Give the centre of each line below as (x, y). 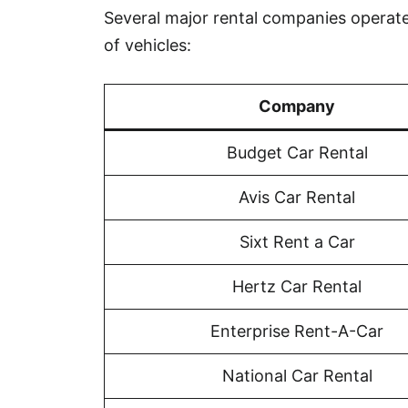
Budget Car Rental (297, 152)
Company (297, 106)
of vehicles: (148, 45)
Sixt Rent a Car (297, 241)
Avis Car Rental (297, 197)
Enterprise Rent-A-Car (297, 331)
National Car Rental (297, 375)
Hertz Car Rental (297, 286)
